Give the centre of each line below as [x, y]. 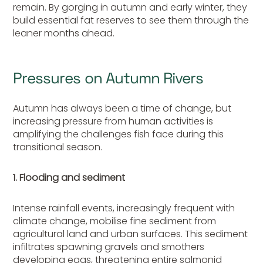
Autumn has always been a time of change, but [122, 109]
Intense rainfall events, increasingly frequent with [124, 208]
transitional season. [58, 147]
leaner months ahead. [64, 33]
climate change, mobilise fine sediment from [115, 221]
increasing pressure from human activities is [113, 122]
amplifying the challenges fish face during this [119, 134]
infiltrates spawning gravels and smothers [109, 247]
